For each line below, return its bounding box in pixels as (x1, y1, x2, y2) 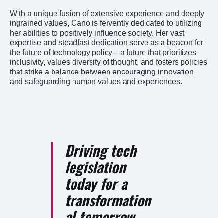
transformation (65, 188, 151, 211)
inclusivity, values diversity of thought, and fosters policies (10, 57, 207, 66)
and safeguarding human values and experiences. (10, 77, 182, 86)
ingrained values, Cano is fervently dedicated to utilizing (10, 18, 202, 27)
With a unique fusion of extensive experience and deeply (10, 9, 204, 18)
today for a (65, 172, 127, 194)
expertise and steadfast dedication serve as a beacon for (10, 38, 203, 47)
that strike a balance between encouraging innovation (10, 67, 194, 76)
